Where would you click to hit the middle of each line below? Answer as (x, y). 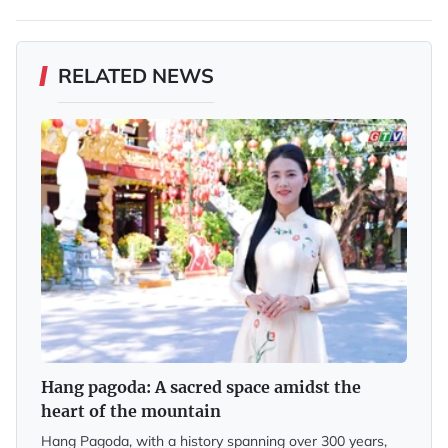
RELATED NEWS (136, 75)
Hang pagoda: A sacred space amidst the (201, 386)
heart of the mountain (131, 410)
